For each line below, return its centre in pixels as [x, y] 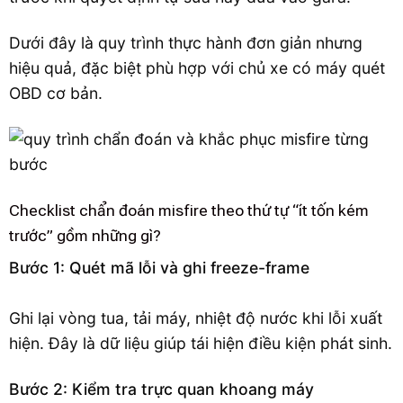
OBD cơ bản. [56, 93]
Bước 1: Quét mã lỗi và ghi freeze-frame [159, 268]
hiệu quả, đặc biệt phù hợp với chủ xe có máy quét [197, 67]
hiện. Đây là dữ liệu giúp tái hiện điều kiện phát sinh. [201, 344]
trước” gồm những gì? [85, 235]
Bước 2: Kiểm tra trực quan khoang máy [161, 390]
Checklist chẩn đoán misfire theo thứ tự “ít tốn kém [189, 210]
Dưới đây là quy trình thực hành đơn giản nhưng [186, 42]
